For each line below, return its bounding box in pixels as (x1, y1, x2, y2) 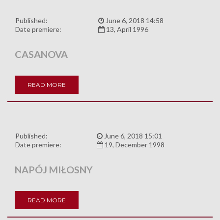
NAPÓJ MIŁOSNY (15, 164, 93, 176)
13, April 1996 (105, 25, 148, 34)
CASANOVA (15, 48, 68, 60)
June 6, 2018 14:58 (104, 16, 164, 25)
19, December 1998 (103, 140, 165, 149)
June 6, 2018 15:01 (103, 132, 162, 140)
